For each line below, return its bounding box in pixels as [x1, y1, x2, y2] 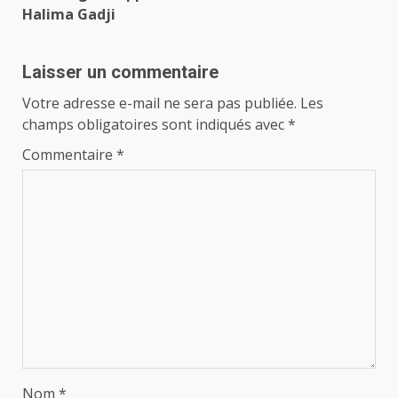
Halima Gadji [22, 4, 115, 25]
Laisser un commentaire [22, 61, 219, 84]
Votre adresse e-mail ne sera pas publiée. [22, 93, 297, 114]
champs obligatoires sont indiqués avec [22, 115, 288, 135]
